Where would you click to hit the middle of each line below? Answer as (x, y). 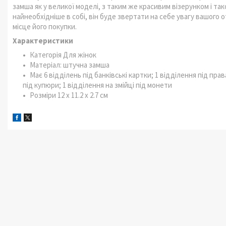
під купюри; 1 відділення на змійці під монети (97, 85)
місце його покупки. (45, 26)
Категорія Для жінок (63, 55)
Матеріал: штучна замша (70, 65)
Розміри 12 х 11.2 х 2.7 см (69, 95)
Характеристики (43, 41)
